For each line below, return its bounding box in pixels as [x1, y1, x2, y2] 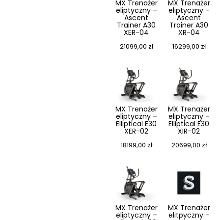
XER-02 [124, 126, 148, 137]
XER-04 [124, 27, 149, 38]
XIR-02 [178, 126, 200, 137]
